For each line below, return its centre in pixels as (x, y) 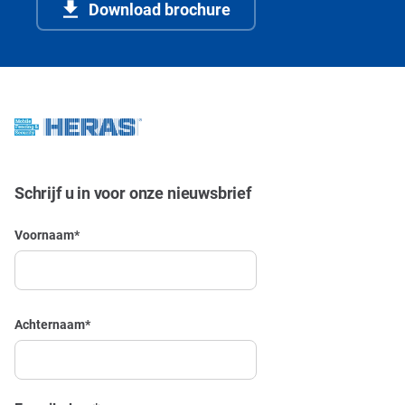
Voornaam (44, 234)
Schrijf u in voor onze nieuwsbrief (133, 192)
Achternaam (50, 324)
